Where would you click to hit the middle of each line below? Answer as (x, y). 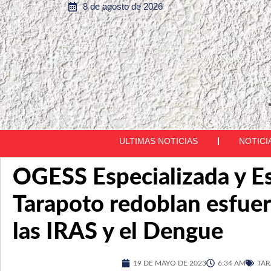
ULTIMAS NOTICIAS (158, 141)
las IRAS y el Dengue (118, 232)
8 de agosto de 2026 (123, 6)
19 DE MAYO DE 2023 (170, 263)
